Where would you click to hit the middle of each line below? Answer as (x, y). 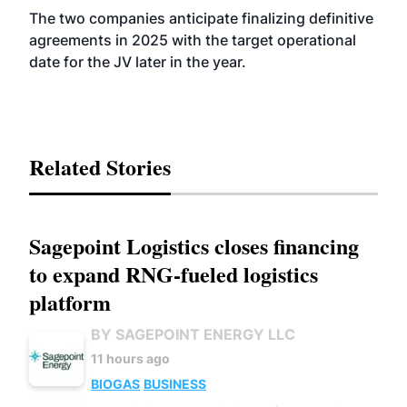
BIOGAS (115, 384)
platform (70, 302)
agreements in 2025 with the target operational (193, 40)
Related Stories (100, 167)
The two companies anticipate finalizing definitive (201, 18)
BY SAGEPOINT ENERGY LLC (193, 334)
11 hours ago (130, 358)
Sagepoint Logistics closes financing (194, 246)
